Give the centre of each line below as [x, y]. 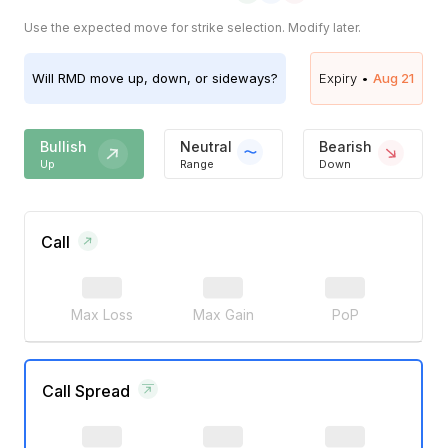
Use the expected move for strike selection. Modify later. [192, 28]
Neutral [205, 146]
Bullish [63, 146]
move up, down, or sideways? [182, 78]
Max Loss [101, 315]
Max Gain [223, 315]
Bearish [346, 146]
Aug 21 [393, 78]
